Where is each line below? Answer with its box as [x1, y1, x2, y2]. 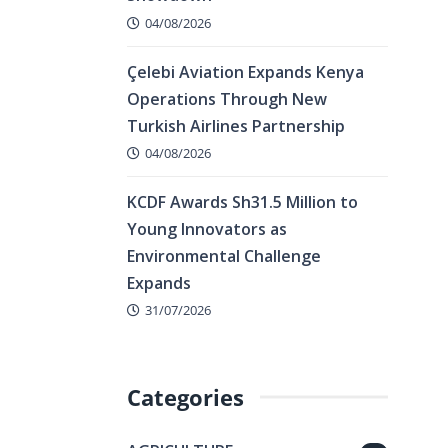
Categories [127, 381, 244, 413]
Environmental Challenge [127, 244, 321, 267]
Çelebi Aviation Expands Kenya [127, 60, 364, 83]
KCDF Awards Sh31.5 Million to [127, 190, 358, 213]
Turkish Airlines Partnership [127, 114, 345, 137]
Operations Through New [127, 87, 327, 110]
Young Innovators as [127, 217, 287, 240]
